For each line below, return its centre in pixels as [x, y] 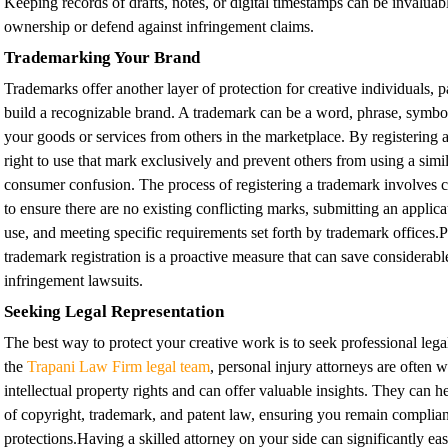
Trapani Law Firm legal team [118, 366]
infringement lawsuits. [73, 280]
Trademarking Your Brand [102, 57]
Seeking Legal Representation [114, 311]
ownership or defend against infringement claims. [159, 26]
